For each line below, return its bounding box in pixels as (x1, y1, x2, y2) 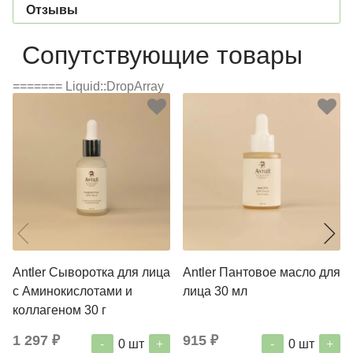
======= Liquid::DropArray (13, 79, 164, 93)
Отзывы (26, 2, 78, 17)
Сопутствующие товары (22, 40, 303, 69)
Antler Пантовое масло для (183, 265, 340, 279)
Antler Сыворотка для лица (13, 265, 170, 279)
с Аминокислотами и (13, 284, 132, 298)
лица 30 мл (183, 284, 247, 298)
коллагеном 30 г (13, 303, 106, 317)
